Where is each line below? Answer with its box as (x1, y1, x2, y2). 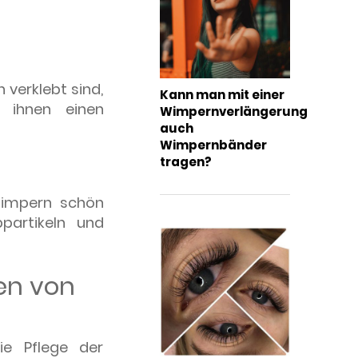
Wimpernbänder (160, 136, 268, 153)
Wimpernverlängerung (160, 102, 308, 120)
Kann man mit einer (160, 86, 285, 103)
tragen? (160, 153, 213, 170)
